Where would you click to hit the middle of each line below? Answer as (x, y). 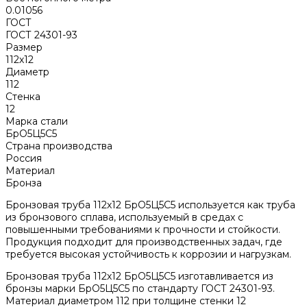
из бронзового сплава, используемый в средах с (124, 217)
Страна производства (59, 146)
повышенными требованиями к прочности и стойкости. (143, 229)
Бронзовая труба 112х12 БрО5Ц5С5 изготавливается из (139, 276)
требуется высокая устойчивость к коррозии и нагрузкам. (148, 254)
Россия (24, 158)
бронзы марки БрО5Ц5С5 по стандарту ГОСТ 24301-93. (140, 288)
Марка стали (37, 121)
